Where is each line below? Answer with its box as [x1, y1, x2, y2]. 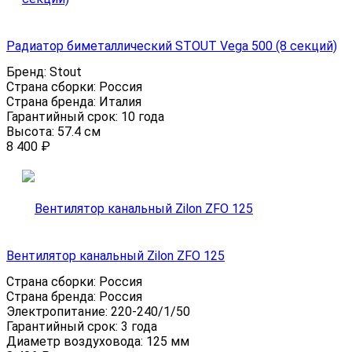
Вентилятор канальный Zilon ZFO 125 [6, 248, 225, 264]
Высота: [6, 124, 57, 140]
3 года [121, 319, 157, 335]
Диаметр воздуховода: [6, 334, 146, 350]
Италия [99, 94, 141, 110]
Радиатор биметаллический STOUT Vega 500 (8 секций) [6, 38, 337, 54]
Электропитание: [6, 304, 111, 320]
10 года [121, 109, 164, 125]
